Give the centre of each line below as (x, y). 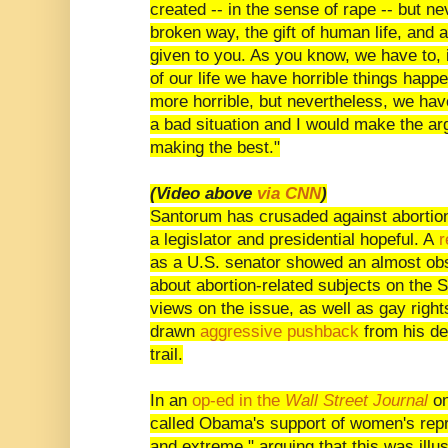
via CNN (289, 193)
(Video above (203, 193)
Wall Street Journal (356, 400)
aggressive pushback (279, 331)
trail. (166, 354)
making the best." (215, 147)
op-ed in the (238, 400)
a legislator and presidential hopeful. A (294, 239)
